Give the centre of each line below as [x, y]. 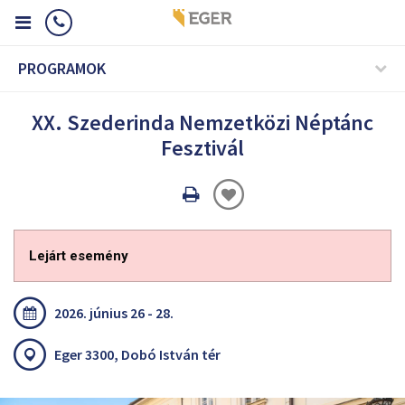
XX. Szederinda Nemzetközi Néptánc [202, 122]
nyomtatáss [245, 221]
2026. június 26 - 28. [114, 313]
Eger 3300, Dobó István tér [137, 354]
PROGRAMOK [62, 68]
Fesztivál [202, 148]
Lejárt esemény [79, 256]
